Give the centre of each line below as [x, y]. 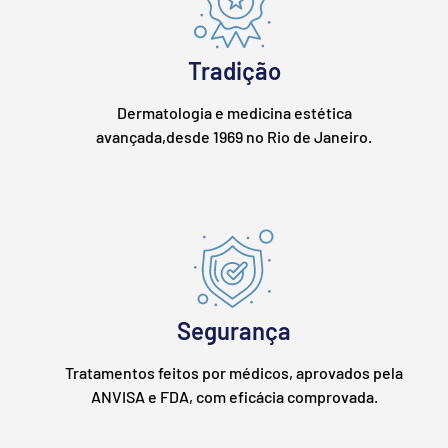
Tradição [234, 70]
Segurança [234, 330]
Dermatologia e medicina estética [234, 112]
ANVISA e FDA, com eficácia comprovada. [234, 396]
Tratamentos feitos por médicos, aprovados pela [234, 372]
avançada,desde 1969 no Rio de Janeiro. [234, 136]
